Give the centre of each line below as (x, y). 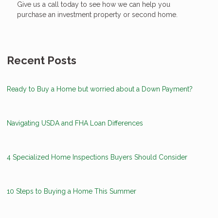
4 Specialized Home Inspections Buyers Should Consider (97, 157)
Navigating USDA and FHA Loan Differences (75, 123)
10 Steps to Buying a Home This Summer (72, 191)
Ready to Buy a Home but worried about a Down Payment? (100, 89)
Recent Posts (42, 60)
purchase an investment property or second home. (97, 14)
